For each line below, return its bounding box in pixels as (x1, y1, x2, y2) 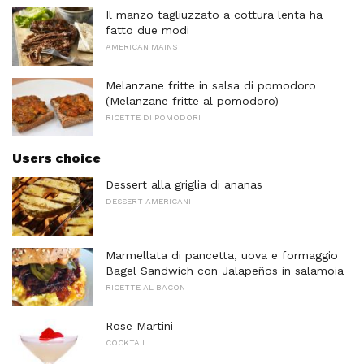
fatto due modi (106, 23, 189, 37)
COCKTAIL (106, 337, 147, 347)
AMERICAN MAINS (106, 41, 177, 51)
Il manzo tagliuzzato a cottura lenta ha (106, 7, 323, 21)
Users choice (12, 150, 101, 167)
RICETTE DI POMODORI (106, 112, 201, 122)
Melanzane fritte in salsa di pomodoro (106, 78, 316, 92)
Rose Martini (106, 318, 173, 332)
